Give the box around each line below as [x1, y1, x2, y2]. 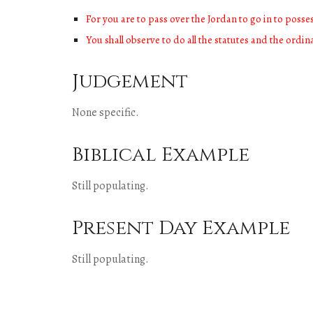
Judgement [71, 68, 188, 94]
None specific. [71, 105, 139, 120]
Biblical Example [71, 142, 249, 168]
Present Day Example [71, 215, 290, 241]
